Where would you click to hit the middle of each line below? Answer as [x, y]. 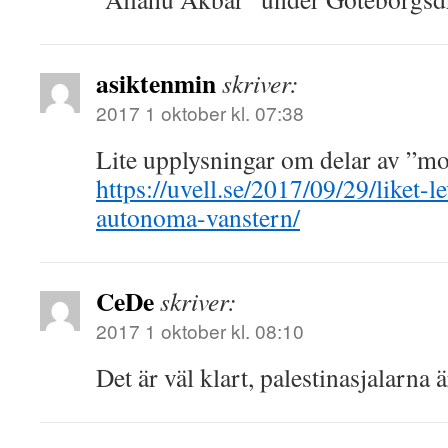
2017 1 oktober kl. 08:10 [200, 330]
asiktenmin [156, 83]
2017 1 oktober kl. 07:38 [200, 112]
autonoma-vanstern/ [198, 217]
